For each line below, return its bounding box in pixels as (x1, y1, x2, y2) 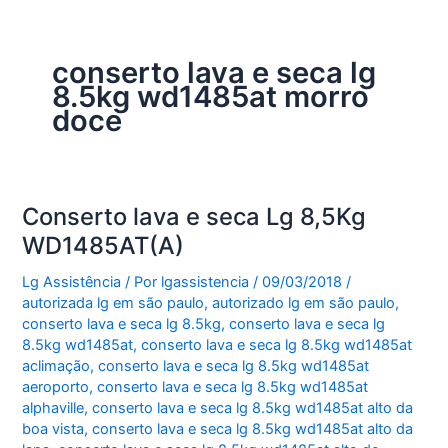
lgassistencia (161, 273, 254, 292)
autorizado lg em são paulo (212, 294, 396, 313)
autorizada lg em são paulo (22, 294, 205, 313)
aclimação (22, 357, 91, 376)
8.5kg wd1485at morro (51, 78, 369, 114)
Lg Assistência (22, 273, 122, 292)
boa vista (22, 420, 85, 439)
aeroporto (22, 378, 90, 397)
